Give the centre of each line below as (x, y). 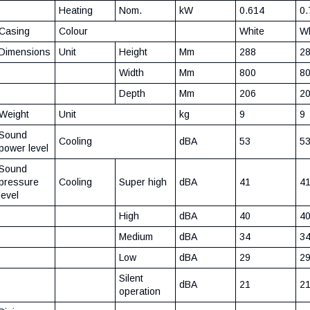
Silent (131, 279)
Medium (136, 237)
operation (140, 292)
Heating (76, 11)
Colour (73, 31)
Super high (144, 182)
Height (133, 52)
